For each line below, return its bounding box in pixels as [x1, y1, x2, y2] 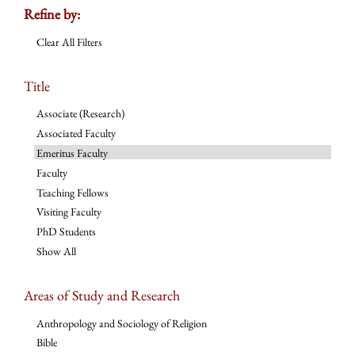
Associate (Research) [36, 106, 124, 121]
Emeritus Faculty [36, 146, 108, 161]
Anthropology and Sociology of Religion [36, 315, 207, 330]
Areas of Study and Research [24, 286, 180, 305]
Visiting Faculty [36, 204, 101, 219]
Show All [36, 244, 76, 259]
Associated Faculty [36, 126, 116, 141]
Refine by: [24, 4, 80, 23]
